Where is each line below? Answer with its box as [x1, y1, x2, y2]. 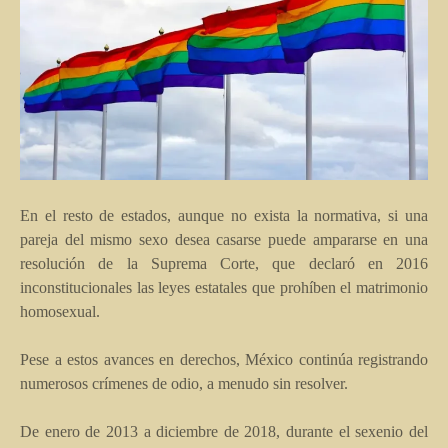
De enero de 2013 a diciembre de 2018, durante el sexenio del [20, 422, 428, 440]
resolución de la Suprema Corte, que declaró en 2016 [20, 254, 428, 272]
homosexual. [20, 302, 100, 320]
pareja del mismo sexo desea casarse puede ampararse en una [20, 230, 428, 248]
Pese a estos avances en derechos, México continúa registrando [20, 350, 428, 368]
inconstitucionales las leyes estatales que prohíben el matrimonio [20, 278, 428, 296]
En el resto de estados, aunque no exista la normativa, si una [20, 206, 428, 224]
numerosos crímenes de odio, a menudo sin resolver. [20, 374, 348, 392]
